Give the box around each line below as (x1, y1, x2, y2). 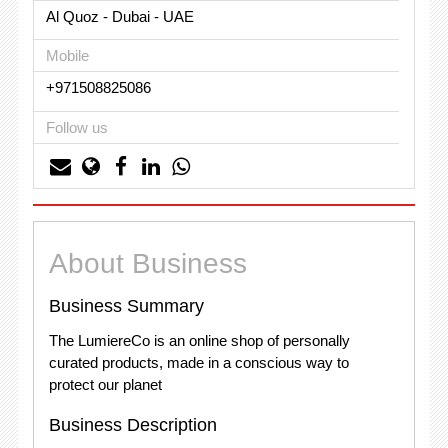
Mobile (45, 47, 89, 65)
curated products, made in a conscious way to (48, 354, 349, 371)
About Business (48, 248, 247, 279)
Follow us (45, 118, 108, 136)
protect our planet (48, 376, 162, 393)
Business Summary (48, 296, 204, 316)
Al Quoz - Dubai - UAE (45, 7, 194, 25)
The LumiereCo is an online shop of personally (48, 332, 350, 349)
